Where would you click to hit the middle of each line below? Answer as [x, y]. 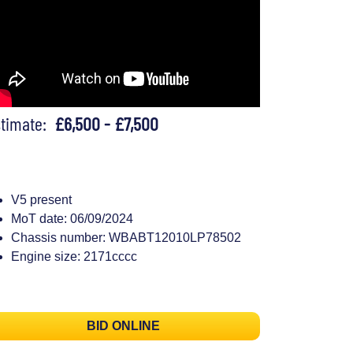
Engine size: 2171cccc [74, 256]
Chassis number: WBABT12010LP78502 [126, 237]
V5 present [41, 199]
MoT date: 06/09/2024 [72, 218]
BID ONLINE [123, 326]
